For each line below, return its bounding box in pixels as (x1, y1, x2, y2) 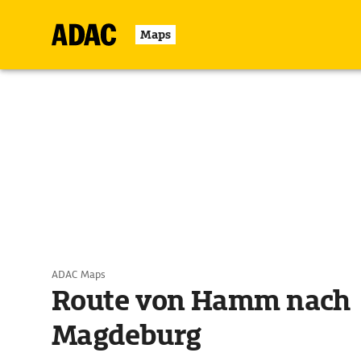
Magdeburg (52, 317, 201, 353)
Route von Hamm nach (52, 283, 351, 318)
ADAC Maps (52, 268, 106, 281)
